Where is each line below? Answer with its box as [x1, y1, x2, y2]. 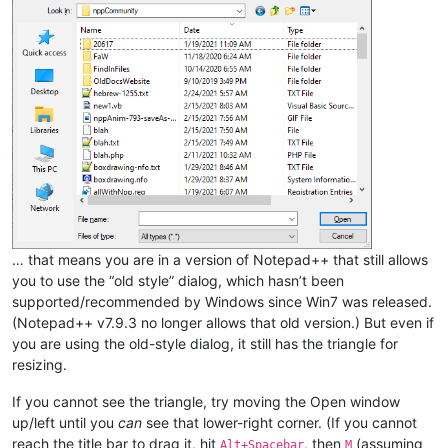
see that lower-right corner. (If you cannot [142, 413, 417, 431]
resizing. [12, 355, 67, 373]
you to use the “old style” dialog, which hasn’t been [12, 271, 344, 289]
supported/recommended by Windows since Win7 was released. [12, 292, 432, 310]
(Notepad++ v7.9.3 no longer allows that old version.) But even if [12, 313, 434, 331]
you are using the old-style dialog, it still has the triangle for [12, 334, 398, 352]
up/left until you [12, 413, 118, 431]
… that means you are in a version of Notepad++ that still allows [12, 250, 428, 268]
